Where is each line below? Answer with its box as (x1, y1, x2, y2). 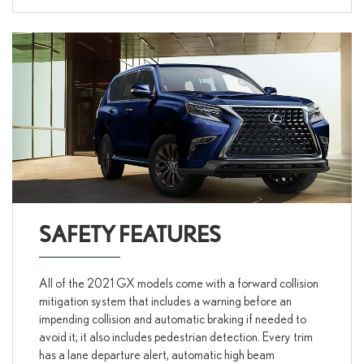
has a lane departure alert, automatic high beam (38, 346, 275, 362)
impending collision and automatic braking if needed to (38, 310, 306, 326)
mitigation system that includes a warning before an (38, 292, 292, 308)
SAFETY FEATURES (38, 219, 221, 248)
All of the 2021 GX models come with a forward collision (38, 275, 318, 290)
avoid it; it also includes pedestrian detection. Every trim (38, 328, 313, 344)
